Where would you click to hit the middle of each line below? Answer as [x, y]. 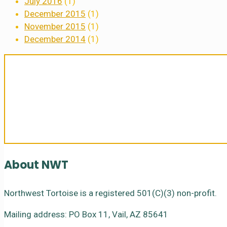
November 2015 [55, 26]
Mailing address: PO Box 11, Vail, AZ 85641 [86, 214]
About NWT [36, 165]
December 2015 [55, 13]
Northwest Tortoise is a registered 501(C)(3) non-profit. [111, 193]
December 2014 [55, 39]
